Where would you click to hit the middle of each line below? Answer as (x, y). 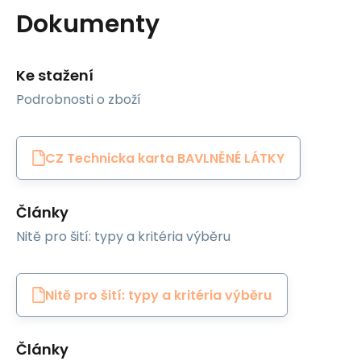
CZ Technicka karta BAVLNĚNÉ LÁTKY (165, 158)
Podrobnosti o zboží (79, 100)
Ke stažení (55, 75)
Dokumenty (88, 24)
